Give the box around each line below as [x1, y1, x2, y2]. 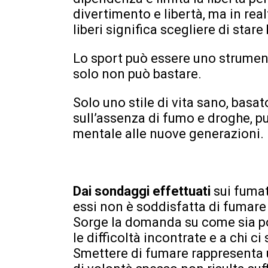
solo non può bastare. [73, 66, 202, 81]
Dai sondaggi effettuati [73, 183, 214, 199]
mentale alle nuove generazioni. [73, 126, 264, 141]
